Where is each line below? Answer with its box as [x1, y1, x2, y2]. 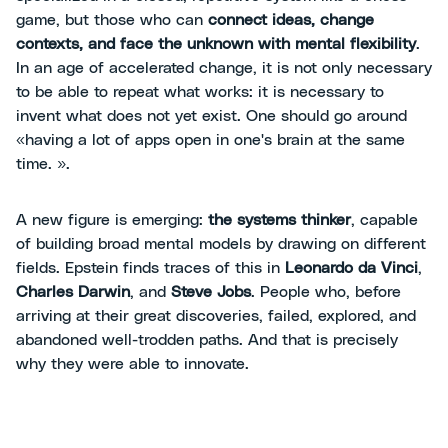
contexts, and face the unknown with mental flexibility [16, 36, 416, 52]
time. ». [16, 156, 70, 172]
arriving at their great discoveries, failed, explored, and [16, 308, 416, 324]
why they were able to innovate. [16, 356, 249, 372]
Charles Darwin [16, 284, 130, 300]
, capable [351, 212, 418, 228]
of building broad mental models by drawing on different [16, 236, 426, 252]
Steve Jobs [171, 284, 251, 300]
